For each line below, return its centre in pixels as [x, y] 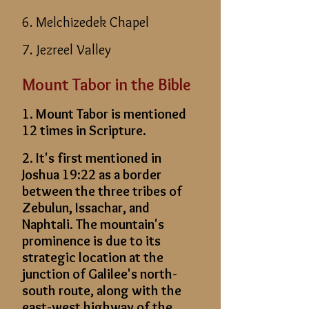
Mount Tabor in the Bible [107, 84]
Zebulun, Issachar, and [86, 208]
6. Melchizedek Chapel [86, 22]
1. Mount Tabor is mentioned [104, 114]
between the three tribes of [102, 191]
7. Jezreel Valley [67, 50]
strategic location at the [93, 257]
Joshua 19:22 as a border [92, 175]
